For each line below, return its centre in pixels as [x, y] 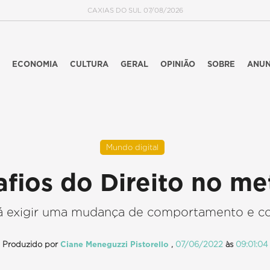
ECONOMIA [35, 64]
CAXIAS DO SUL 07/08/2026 [135, 10]
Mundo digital [132, 147]
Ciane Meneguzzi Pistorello [115, 244]
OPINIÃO [177, 64]
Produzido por [31, 244]
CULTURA [89, 64]
